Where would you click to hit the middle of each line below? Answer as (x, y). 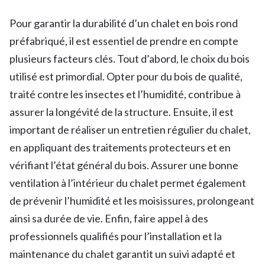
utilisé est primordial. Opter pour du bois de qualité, (126, 76)
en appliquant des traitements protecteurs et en (120, 147)
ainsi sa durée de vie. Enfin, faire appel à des (109, 218)
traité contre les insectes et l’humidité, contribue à (125, 94)
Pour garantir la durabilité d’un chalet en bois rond (124, 23)
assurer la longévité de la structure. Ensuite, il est (122, 112)
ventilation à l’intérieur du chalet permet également (128, 182)
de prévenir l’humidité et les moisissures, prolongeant (132, 200)
